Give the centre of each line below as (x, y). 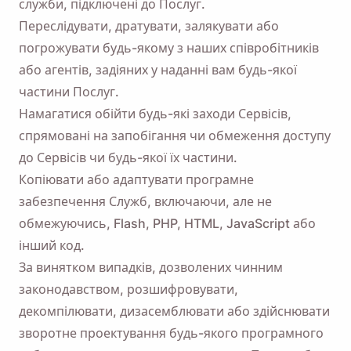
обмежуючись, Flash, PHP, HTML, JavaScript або (167, 223)
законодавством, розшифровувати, (128, 289)
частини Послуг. (69, 92)
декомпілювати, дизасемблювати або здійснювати (174, 311)
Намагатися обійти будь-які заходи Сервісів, (155, 114)
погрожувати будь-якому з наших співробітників (169, 48)
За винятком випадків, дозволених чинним (151, 267)
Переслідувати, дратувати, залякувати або (149, 26)
